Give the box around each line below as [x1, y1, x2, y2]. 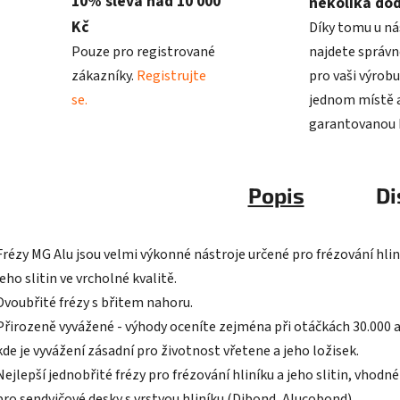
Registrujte [137, 66, 206, 87]
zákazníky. [71, 66, 137, 87]
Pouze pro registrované [71, 42, 215, 62]
